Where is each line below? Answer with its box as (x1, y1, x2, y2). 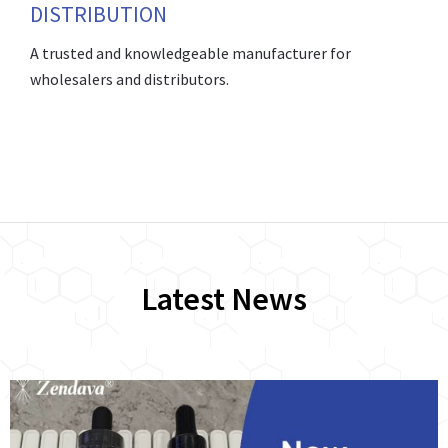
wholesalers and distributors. (30, 68, 229, 89)
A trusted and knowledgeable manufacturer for (30, 42, 351, 63)
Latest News (141, 278, 307, 319)
